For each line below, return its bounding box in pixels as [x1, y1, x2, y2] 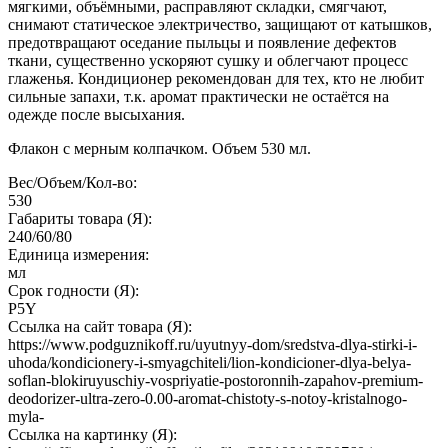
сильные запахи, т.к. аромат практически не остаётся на [8, 88, 389, 106]
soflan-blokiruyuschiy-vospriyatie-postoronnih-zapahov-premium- [8, 372, 423, 390]
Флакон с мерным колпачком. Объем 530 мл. [8, 140, 311, 158]
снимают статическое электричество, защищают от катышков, [8, 16, 432, 34]
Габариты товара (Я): [8, 210, 152, 228]
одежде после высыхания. [8, 106, 185, 124]
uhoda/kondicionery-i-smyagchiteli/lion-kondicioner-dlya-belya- [8, 354, 411, 372]
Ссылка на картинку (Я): [8, 426, 177, 444]
